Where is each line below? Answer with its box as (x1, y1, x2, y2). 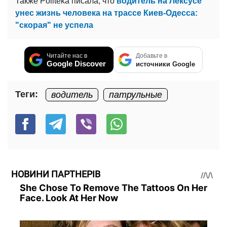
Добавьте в (136, 52, 167, 59)
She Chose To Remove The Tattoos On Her (19, 182, 207, 193)
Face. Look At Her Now (19, 192, 118, 203)
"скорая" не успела (15, 20, 93, 29)
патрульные (109, 89, 162, 100)
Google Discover (47, 59, 106, 68)
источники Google (136, 60, 195, 68)
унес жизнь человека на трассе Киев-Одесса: (15, 8, 198, 17)
